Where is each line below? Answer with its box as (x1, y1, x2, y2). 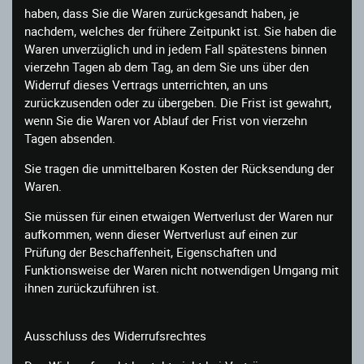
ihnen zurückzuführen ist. (24, 279, 159, 296)
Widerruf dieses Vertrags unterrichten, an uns (24, 76, 268, 93)
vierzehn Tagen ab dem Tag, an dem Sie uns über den (24, 58, 309, 75)
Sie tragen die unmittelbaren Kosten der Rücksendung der (24, 159, 334, 176)
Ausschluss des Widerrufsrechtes (24, 327, 206, 344)
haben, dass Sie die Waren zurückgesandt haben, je (24, 4, 299, 21)
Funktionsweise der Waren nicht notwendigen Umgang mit (24, 261, 339, 278)
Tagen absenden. (24, 129, 115, 146)
